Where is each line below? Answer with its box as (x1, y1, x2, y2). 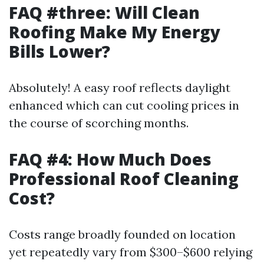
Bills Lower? (9, 40, 110, 62)
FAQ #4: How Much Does (9, 148, 212, 170)
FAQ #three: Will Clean (9, 1, 200, 24)
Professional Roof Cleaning (9, 167, 239, 190)
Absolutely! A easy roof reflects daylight (9, 80, 230, 95)
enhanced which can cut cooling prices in (9, 98, 239, 113)
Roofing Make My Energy (9, 21, 220, 43)
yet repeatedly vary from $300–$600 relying (9, 245, 252, 259)
